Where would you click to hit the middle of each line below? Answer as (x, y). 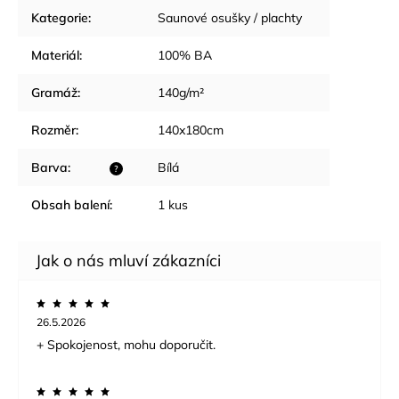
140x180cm (191, 130)
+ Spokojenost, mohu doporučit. (126, 344)
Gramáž (54, 92)
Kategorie (60, 17)
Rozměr (53, 130)
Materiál (55, 55)
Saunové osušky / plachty (230, 17)
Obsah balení (70, 204)
